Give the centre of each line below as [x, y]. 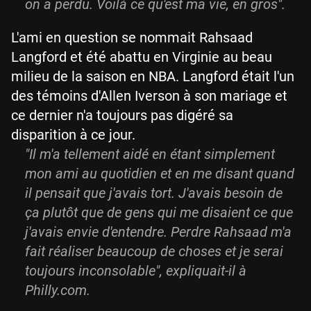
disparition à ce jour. [73, 134]
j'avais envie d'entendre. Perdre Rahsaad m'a [158, 232]
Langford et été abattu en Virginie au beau [142, 57]
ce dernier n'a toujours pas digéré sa [122, 115]
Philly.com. [58, 290]
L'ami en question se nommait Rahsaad [132, 37]
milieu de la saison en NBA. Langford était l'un [153, 76]
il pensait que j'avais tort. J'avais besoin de [154, 193]
